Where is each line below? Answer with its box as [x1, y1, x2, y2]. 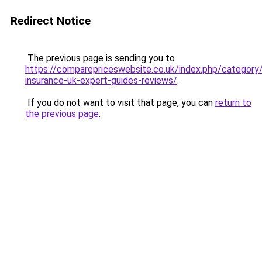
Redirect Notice [11, 14, 91, 27]
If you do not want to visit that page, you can [25, 97, 215, 108]
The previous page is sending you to [25, 53, 175, 64]
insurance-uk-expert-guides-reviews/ [25, 75, 177, 86]
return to [215, 97, 251, 108]
